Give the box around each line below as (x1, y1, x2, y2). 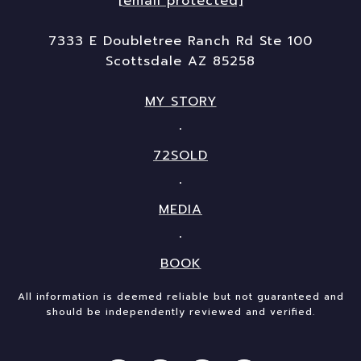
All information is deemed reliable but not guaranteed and (17, 289, 344, 304)
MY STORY (144, 92, 217, 111)
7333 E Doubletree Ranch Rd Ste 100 (48, 31, 313, 51)
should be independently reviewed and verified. (46, 305, 315, 319)
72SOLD (153, 146, 208, 165)
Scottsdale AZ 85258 (106, 52, 255, 71)
